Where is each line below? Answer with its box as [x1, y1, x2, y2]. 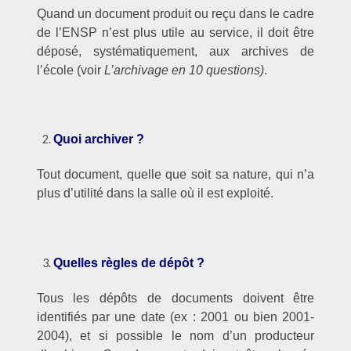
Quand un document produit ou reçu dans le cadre [36, 6, 315, 20]
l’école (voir [36, 63, 104, 77]
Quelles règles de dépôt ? [53, 255, 205, 270]
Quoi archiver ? [53, 132, 145, 146]
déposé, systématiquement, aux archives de [36, 44, 315, 58]
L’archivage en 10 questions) [103, 63, 264, 77]
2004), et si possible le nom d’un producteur [36, 329, 315, 343]
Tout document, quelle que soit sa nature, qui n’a [36, 168, 315, 182]
